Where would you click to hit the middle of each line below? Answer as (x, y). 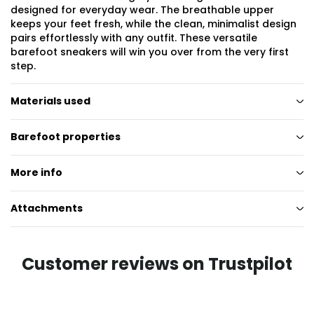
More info (36, 173)
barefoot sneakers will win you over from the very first (150, 52)
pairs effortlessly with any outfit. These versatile (134, 37)
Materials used (50, 101)
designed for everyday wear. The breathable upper (142, 9)
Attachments (47, 209)
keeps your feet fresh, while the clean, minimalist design (153, 23)
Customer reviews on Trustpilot (157, 264)
